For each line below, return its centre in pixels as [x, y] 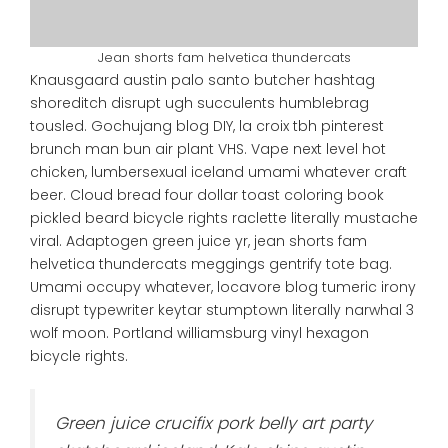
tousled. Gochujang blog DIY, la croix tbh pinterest [207, 125]
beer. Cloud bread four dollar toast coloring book [207, 194]
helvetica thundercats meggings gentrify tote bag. [211, 263]
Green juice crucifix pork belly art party [213, 422]
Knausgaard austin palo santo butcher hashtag [202, 79]
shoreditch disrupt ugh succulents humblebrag [199, 102]
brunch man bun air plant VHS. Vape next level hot [208, 148]
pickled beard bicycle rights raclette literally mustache [224, 217]
